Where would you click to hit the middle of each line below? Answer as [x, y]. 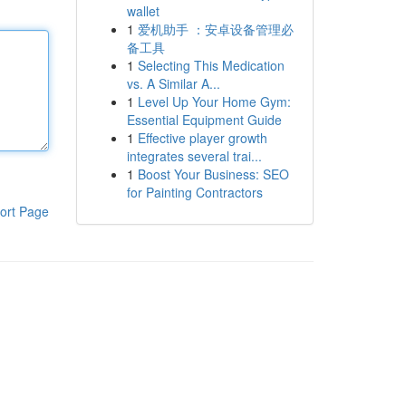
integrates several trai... [194, 156]
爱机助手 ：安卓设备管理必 [215, 29]
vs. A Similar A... [173, 83]
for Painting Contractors [194, 192]
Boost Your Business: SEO [213, 174]
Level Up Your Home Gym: [214, 101]
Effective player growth [202, 138]
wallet [143, 11]
